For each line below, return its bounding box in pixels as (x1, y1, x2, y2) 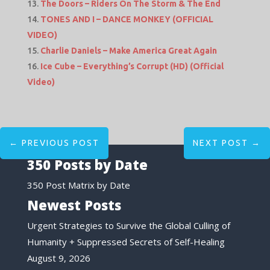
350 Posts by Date (27, 155, 148, 174)
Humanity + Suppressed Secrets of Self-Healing (27, 235, 225, 248)
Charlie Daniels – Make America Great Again (40, 46, 217, 56)
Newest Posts (27, 195, 121, 214)
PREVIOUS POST (22, 138, 99, 148)
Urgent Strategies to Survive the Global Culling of (27, 219, 230, 231)
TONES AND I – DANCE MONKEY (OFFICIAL (40, 14, 213, 25)
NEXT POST (193, 138, 248, 148)
